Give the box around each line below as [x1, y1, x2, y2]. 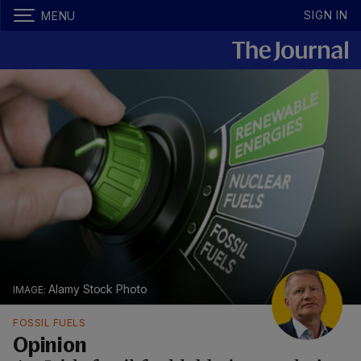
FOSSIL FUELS [13, 317, 85, 330]
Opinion [13, 336, 87, 358]
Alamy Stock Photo [48, 282, 148, 297]
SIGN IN [304, 8, 348, 22]
